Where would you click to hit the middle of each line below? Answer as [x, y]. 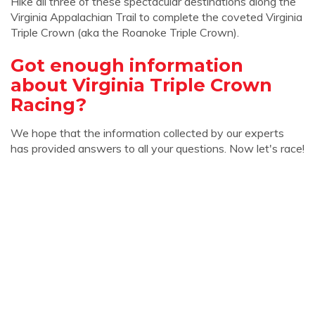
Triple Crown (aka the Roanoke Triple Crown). [125, 32]
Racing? [49, 104]
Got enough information [127, 65]
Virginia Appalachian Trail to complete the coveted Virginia [156, 17]
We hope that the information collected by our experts [147, 133]
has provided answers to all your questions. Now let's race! [157, 148]
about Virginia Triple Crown [141, 85]
